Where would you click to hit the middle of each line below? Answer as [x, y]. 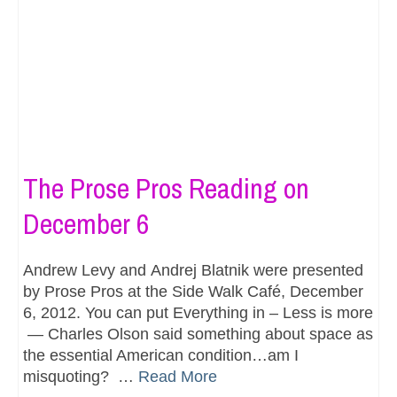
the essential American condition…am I [161, 355]
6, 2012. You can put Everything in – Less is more [198, 312]
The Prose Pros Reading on [166, 188]
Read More [178, 376]
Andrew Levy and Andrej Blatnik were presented [193, 270]
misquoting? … [81, 376]
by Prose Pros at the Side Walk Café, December [193, 291]
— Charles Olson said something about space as [198, 334]
